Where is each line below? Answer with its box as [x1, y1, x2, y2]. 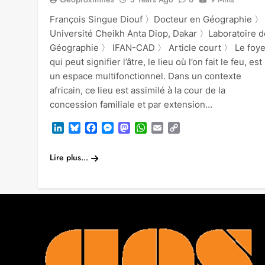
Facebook [97, 122, 141, 134]
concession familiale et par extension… [50, 99, 212, 111]
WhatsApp [147, 122, 193, 134]
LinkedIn [64, 122, 101, 134]
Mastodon [130, 122, 175, 134]
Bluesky [80, 122, 115, 134]
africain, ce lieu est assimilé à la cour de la [50, 85, 225, 96]
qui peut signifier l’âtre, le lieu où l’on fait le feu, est [50, 56, 262, 68]
